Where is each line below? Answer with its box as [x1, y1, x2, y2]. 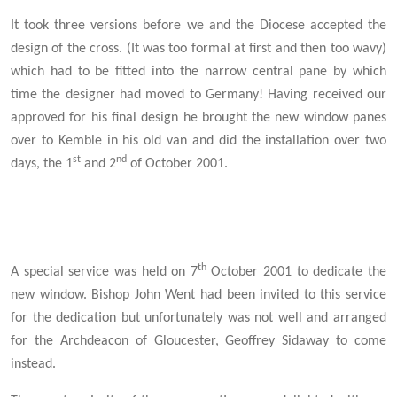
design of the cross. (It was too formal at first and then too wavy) [11, 42, 386, 57]
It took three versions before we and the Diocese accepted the [11, 19, 386, 34]
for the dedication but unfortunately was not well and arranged [11, 311, 386, 326]
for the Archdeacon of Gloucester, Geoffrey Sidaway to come [11, 334, 386, 349]
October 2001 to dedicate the [206, 265, 387, 280]
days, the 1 [11, 157, 73, 172]
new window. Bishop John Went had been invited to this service [11, 288, 386, 303]
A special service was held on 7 [11, 265, 198, 280]
